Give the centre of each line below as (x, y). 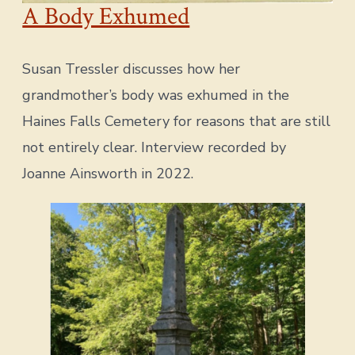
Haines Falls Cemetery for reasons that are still (177, 122)
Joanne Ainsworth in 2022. (108, 174)
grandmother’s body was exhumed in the (156, 95)
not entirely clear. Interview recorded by (155, 148)
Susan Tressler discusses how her (132, 69)
